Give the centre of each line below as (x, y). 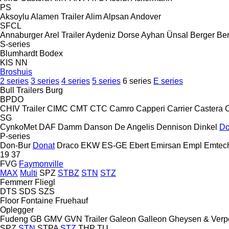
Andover (146, 16)
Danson (98, 127)
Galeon (123, 219)
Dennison (174, 127)
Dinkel (205, 127)
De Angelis (134, 127)
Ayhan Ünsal (166, 35)
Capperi (152, 108)
